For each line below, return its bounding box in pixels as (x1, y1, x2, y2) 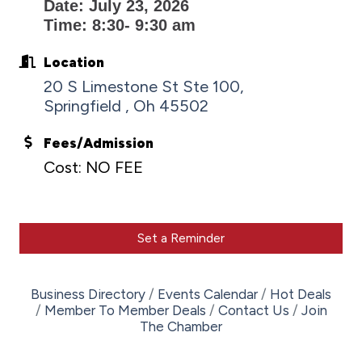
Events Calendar (158, 285, 258, 302)
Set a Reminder (137, 229, 225, 246)
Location (44, 53, 104, 70)
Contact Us (217, 301, 289, 318)
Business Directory (31, 285, 145, 302)
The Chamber (140, 318, 222, 335)
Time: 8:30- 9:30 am (44, 15, 196, 34)
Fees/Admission (44, 134, 154, 151)
